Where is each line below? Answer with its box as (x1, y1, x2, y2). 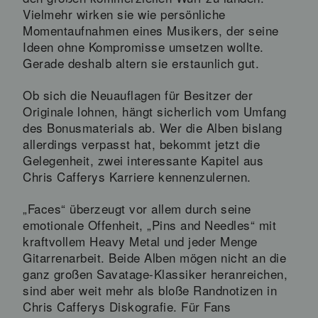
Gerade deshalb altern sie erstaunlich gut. (23, 53, 259, 72)
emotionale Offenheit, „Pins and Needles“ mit (23, 215, 276, 234)
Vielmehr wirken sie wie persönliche (23, 4, 226, 23)
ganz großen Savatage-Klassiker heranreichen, (23, 264, 287, 283)
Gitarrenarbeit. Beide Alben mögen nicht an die (23, 248, 286, 266)
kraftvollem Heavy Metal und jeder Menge (23, 231, 258, 250)
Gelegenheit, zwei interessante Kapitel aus (23, 150, 263, 169)
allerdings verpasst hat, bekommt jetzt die (23, 134, 260, 153)
